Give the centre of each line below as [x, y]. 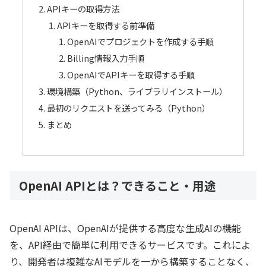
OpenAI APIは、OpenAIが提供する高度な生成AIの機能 [125, 228]
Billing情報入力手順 [106, 58]
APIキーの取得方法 [83, 8]
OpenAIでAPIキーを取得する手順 [131, 75]
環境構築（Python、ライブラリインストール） [137, 91]
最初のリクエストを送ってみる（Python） [128, 107]
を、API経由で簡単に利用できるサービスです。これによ [130, 244]
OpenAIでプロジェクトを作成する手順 [141, 42]
